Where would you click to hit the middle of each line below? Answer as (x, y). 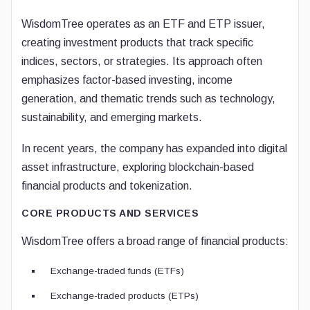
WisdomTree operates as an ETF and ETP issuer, (143, 24)
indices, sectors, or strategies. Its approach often (142, 61)
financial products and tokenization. (107, 186)
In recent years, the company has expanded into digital (154, 148)
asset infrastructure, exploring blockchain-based (138, 167)
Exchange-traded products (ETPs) (125, 296)
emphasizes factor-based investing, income (127, 80)
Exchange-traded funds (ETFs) (117, 271)
